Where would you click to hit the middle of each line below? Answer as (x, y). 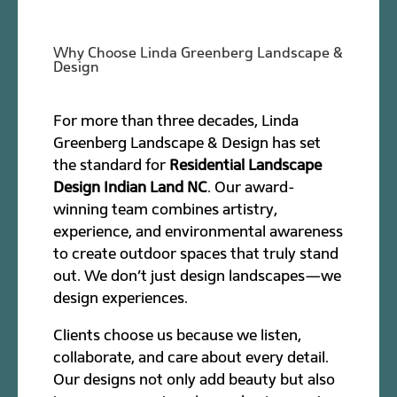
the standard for (112, 164)
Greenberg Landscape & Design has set (187, 142)
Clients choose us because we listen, (178, 335)
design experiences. (121, 297)
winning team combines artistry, (166, 209)
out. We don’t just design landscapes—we (198, 275)
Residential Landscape (246, 164)
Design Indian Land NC (131, 187)
